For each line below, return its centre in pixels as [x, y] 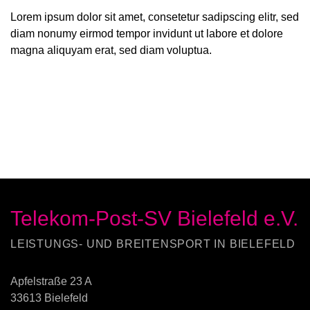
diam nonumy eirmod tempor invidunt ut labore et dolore [147, 34]
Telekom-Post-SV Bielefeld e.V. [154, 218]
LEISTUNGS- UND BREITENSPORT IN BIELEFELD [153, 244]
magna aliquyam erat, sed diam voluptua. [111, 50]
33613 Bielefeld [49, 298]
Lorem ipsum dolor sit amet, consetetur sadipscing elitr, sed [155, 17]
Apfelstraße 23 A [51, 281]
